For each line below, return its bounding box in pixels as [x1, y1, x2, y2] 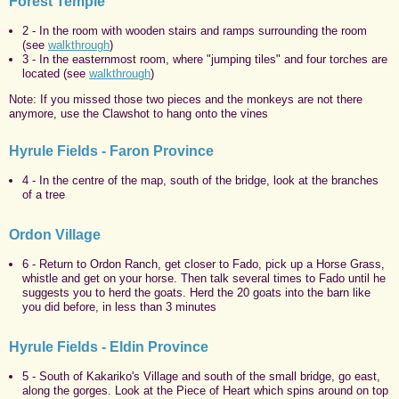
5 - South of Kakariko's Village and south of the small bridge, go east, [22, 369, 380, 383]
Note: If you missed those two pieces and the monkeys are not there [9, 92, 362, 106]
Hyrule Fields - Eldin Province [9, 338, 208, 354]
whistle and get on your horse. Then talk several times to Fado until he [22, 271, 386, 285]
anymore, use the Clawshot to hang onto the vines [9, 106, 268, 120]
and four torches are [281, 52, 387, 66]
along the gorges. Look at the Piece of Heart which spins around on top [22, 383, 388, 397]
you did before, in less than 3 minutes [22, 299, 216, 313]
